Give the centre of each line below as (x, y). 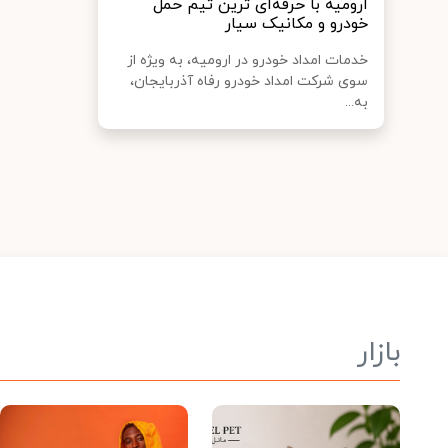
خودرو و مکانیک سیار (296, 24)
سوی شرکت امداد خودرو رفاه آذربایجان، (249, 81)
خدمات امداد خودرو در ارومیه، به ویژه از (247, 60)
